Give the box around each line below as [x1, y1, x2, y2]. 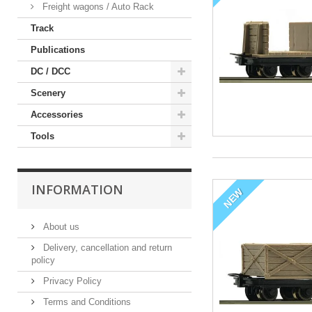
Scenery [31, 88, 65, 99]
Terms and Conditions [40, 297, 131, 308]
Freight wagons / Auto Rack [40, 1, 154, 13]
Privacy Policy [40, 276, 102, 287]
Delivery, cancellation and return [40, 242, 172, 253]
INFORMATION [31, 181, 123, 198]
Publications [31, 45, 85, 56]
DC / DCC [31, 66, 70, 77]
